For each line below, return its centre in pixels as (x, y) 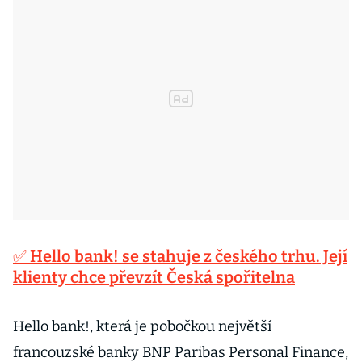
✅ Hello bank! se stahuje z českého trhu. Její (180, 256)
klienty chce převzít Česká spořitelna (154, 277)
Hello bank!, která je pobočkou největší (142, 326)
